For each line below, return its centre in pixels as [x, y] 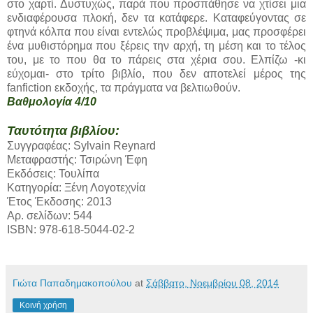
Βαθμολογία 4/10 [52, 101]
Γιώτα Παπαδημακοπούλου [72, 283]
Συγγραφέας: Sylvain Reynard [81, 145]
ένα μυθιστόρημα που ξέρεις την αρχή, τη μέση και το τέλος [156, 45]
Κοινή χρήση [43, 305]
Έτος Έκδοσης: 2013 [59, 201]
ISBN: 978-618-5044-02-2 [71, 229]
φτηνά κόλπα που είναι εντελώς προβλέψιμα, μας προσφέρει [156, 31]
